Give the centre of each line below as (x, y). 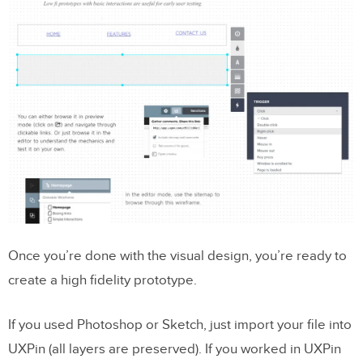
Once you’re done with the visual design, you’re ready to (177, 256)
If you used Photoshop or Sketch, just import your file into (180, 325)
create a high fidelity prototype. (102, 280)
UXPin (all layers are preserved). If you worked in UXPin (175, 349)
